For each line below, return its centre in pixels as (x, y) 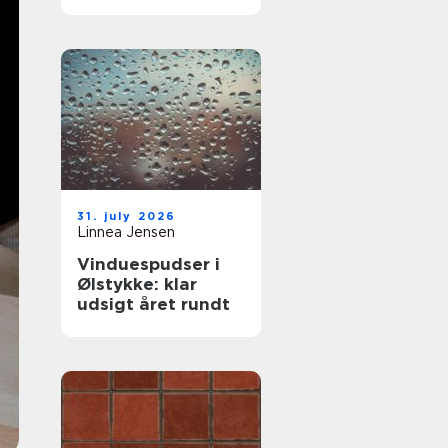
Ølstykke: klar (137, 284)
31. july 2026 (127, 216)
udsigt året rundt (153, 304)
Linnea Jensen (126, 232)
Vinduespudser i (148, 264)
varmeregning (139, 22)
